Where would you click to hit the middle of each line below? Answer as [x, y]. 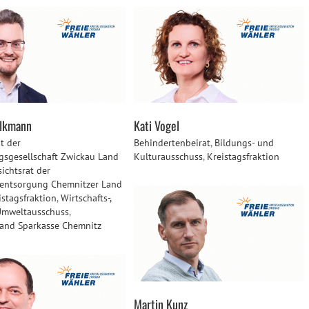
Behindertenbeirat [172, 143]
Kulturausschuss [168, 157]
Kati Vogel [157, 126]
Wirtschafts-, [86, 198]
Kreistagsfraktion [243, 157]
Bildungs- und [244, 143]
